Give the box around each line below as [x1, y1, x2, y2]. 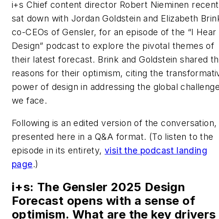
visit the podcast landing [105, 145, 207, 155]
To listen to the [152, 131, 214, 142]
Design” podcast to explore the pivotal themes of [12, 40, 215, 51]
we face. [12, 95, 47, 106]
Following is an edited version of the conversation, [12, 117, 217, 128]
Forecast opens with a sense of [12, 194, 195, 208]
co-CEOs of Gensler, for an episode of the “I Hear [12, 26, 217, 37]
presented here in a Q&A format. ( [12, 131, 153, 142]
